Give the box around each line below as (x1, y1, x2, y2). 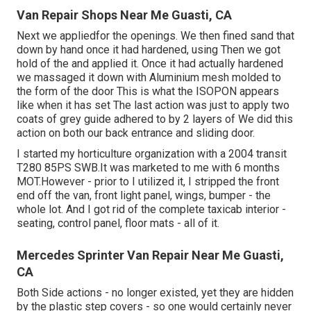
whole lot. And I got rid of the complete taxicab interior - (17, 203, 286, 217)
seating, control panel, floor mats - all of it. (17, 217, 219, 230)
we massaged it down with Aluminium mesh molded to (17, 71, 281, 85)
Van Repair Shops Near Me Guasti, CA (17, 8, 232, 23)
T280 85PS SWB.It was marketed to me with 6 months (17, 161, 280, 175)
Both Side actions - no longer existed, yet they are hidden (17, 286, 294, 300)
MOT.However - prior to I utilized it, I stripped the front (17, 175, 279, 189)
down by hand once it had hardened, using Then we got (17, 43, 280, 57)
